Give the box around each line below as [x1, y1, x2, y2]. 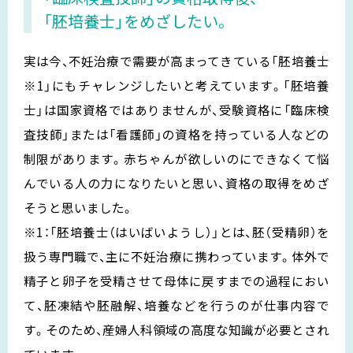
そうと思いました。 [24, 198, 134, 216]
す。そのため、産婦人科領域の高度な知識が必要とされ [24, 320, 329, 338]
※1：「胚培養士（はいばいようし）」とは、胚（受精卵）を [24, 222, 329, 240]
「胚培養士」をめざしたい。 [43, 9, 230, 32]
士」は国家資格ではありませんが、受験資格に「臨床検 [24, 100, 329, 118]
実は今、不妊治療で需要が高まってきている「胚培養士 [24, 51, 329, 69]
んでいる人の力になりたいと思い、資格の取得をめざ [24, 173, 329, 191]
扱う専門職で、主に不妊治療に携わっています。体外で [24, 247, 329, 265]
